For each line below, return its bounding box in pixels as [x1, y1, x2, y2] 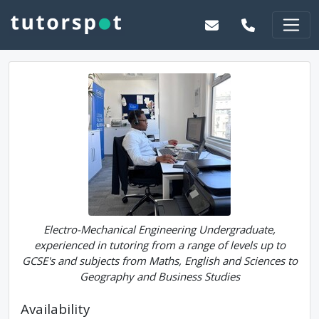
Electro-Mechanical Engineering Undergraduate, [43, 222, 276, 236]
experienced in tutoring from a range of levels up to [33, 238, 286, 252]
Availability [21, 300, 90, 318]
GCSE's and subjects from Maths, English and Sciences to [21, 253, 298, 268]
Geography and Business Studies [79, 269, 240, 283]
